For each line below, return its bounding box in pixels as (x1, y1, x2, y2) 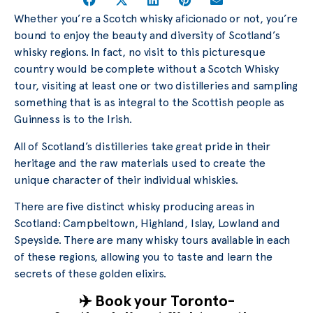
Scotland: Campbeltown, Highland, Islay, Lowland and (14, 216, 280, 230)
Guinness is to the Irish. (14, 112, 132, 126)
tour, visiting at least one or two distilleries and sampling (14, 79, 298, 93)
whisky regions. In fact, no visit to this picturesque (14, 45, 265, 59)
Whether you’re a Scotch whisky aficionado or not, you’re (14, 12, 298, 26)
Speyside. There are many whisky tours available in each (14, 233, 291, 247)
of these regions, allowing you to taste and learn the (14, 249, 272, 263)
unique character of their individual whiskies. (14, 173, 238, 187)
